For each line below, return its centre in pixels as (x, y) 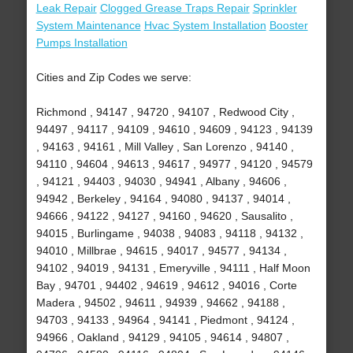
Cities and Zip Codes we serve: (113, 78)
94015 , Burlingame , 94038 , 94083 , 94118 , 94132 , (169, 234)
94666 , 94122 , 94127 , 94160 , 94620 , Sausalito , (164, 216)
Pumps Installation (82, 43)
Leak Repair (66, 8)
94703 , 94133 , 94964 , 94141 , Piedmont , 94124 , (165, 320)
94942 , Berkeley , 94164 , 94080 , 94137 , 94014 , (163, 199)
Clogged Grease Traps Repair (175, 8)
